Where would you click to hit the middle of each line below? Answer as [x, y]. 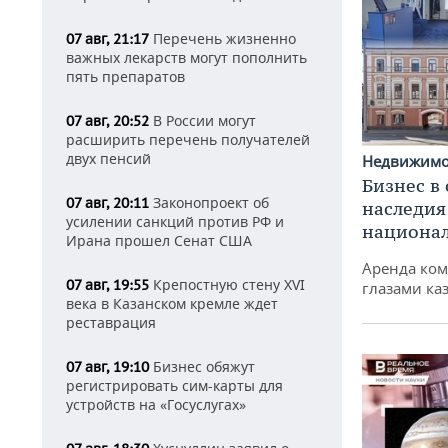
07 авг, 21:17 [107, 39]
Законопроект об [209, 202]
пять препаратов [125, 76]
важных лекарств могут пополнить [186, 57]
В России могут [202, 120]
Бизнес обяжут [202, 366]
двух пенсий [108, 158]
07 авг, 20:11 [107, 203]
